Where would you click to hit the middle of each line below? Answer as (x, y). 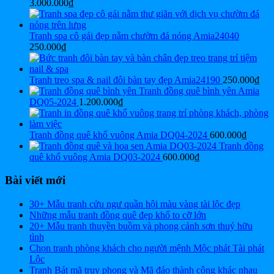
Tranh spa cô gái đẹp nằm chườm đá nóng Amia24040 (134, 35)
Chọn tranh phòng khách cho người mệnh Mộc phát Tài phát (147, 248)
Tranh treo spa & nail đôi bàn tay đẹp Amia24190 (125, 80)
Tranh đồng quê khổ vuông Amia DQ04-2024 (118, 135)
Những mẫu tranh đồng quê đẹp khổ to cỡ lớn (118, 215)
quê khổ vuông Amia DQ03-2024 (95, 157)
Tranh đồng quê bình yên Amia (199, 91)
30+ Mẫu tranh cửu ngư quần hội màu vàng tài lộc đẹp (135, 204)
